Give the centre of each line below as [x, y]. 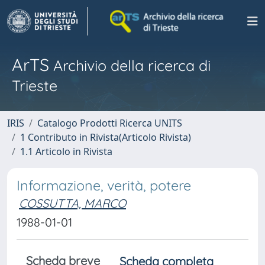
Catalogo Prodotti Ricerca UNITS [110, 123]
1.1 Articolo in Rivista [66, 151]
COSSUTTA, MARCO [72, 203]
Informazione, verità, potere [104, 185]
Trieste [35, 85]
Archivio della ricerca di [130, 65]
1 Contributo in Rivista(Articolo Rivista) [106, 137]
